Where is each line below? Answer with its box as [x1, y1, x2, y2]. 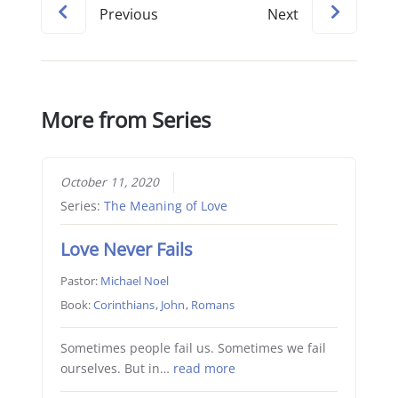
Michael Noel [99, 272, 169, 289]
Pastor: [60, 272, 100, 289]
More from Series [41, 105, 211, 135]
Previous [99, 4, 159, 25]
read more [172, 360, 235, 377]
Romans [190, 296, 235, 313]
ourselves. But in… [60, 360, 173, 377]
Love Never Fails [60, 236, 193, 261]
